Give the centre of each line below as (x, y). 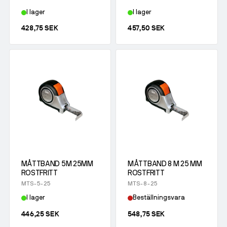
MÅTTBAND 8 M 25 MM (165, 164)
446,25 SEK (40, 214)
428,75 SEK (40, 28)
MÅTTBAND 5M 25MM (57, 164)
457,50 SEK (146, 28)
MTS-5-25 (35, 183)
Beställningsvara (159, 198)
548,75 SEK (146, 214)
